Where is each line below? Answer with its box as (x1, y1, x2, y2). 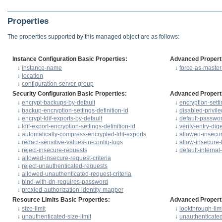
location (22, 72, 43, 79)
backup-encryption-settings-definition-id (22, 107, 128, 114)
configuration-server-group (22, 80, 94, 87)
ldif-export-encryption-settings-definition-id (22, 122, 135, 130)
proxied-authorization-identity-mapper (22, 186, 123, 193)
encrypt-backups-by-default (22, 99, 95, 106)
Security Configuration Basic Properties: (12, 90, 127, 97)
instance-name (22, 64, 62, 71)
